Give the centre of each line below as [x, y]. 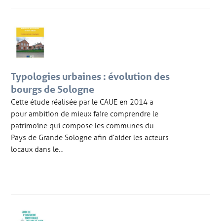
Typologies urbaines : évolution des [91, 77]
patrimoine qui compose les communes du [83, 126]
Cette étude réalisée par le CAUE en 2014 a [82, 102]
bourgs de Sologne [53, 90]
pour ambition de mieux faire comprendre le [85, 114]
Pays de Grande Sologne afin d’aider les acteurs [90, 137]
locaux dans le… [37, 149]
